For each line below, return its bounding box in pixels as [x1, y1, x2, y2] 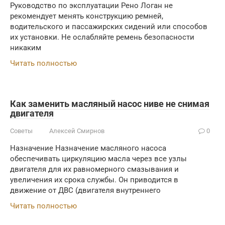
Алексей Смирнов [49, 127, 104, 135]
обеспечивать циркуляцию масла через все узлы [10, 154, 187, 163]
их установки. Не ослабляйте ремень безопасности [10, 33, 194, 42]
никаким [10, 43, 41, 52]
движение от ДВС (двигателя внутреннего [10, 186, 161, 195]
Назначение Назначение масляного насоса [10, 144, 166, 153]
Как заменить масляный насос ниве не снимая [10, 98, 209, 109]
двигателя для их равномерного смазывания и [10, 165, 179, 174]
